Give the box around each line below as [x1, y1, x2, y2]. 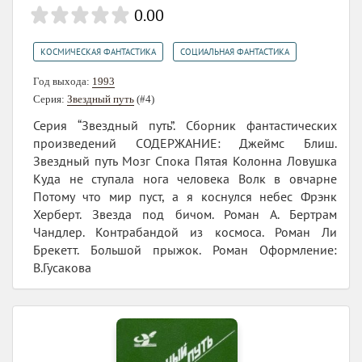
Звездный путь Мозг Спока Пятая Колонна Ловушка [33, 153, 337, 169]
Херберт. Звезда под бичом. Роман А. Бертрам [33, 206, 337, 222]
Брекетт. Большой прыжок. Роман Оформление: [33, 242, 337, 258]
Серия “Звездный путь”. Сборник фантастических [33, 117, 337, 133]
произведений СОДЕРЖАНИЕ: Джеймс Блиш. [33, 135, 337, 151]
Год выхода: [33, 75, 92, 87]
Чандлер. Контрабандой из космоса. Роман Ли [33, 224, 337, 240]
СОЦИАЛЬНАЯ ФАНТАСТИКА [180, 46, 289, 57]
